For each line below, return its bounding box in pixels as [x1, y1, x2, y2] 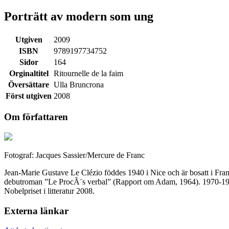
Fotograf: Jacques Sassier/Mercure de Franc [4, 151, 145, 159]
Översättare [8, 80, 49, 89]
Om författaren [4, 111, 68, 123]
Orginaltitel [9, 68, 49, 78]
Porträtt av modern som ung [4, 9, 153, 23]
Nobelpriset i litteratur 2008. [4, 187, 95, 195]
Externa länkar [4, 205, 68, 216]
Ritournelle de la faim [54, 68, 123, 78]
